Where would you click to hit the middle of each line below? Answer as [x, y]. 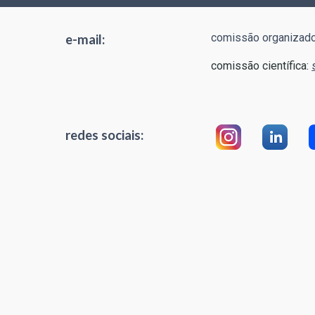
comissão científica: [262, 66]
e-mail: [85, 39]
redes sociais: [104, 135]
